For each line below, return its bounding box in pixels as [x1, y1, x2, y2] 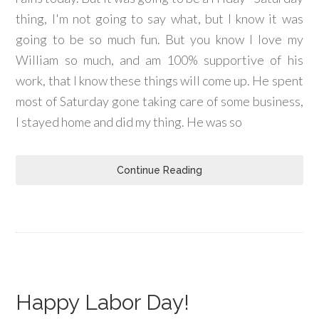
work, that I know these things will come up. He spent [16, 73, 303, 88]
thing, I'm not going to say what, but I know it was [16, 11, 303, 26]
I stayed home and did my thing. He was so [16, 114, 243, 130]
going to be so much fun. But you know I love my [16, 31, 303, 47]
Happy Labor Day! [16, 290, 190, 315]
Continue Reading [117, 164, 202, 176]
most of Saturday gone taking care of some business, [16, 93, 303, 109]
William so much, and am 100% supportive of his [16, 52, 303, 68]
